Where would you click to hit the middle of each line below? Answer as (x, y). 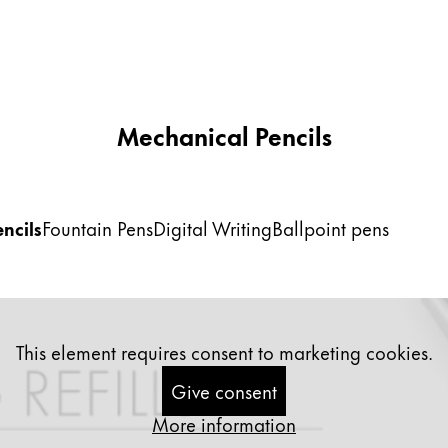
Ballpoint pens (330, 227)
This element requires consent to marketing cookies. (224, 351)
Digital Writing (212, 227)
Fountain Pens (97, 227)
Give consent (224, 390)
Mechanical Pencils (224, 134)
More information (224, 423)
